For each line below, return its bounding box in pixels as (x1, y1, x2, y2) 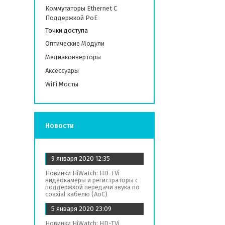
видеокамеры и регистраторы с (45, 176, 138, 184)
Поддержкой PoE (45, 14, 97, 22)
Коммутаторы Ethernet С (45, 5, 117, 12)
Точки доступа (45, 27, 88, 34)
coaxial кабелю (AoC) (45, 190, 107, 198)
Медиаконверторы (45, 53, 101, 61)
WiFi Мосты (45, 80, 78, 88)
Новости (45, 122, 74, 130)
